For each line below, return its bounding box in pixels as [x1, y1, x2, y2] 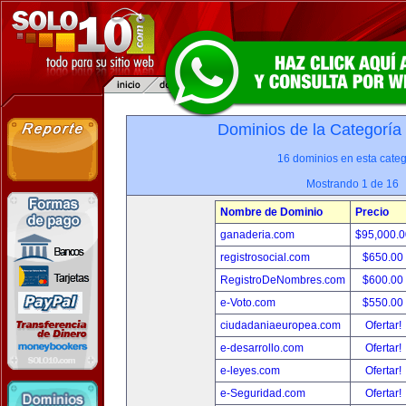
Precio [354, 206, 389, 218]
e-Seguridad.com [219, 387, 305, 400]
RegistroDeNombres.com [219, 274, 345, 286]
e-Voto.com [219, 296, 275, 309]
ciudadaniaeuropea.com [219, 319, 341, 332]
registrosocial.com [219, 251, 310, 264]
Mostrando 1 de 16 [306, 178, 399, 190]
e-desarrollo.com [219, 342, 304, 354]
